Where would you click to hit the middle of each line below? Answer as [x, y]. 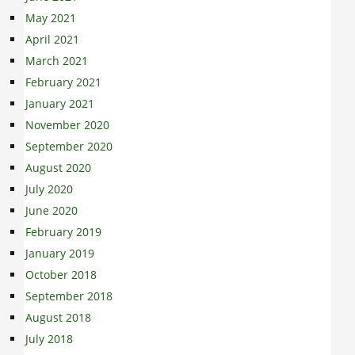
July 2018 [49, 338]
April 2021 [52, 39]
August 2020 [58, 167]
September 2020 [69, 146]
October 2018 [61, 274]
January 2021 [60, 103]
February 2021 [63, 82]
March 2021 [57, 60]
